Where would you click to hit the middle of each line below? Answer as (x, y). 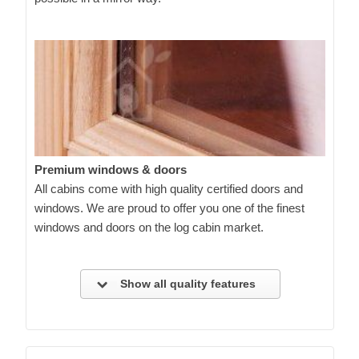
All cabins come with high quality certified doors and (169, 188)
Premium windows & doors (111, 169)
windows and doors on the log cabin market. (149, 227)
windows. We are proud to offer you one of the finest (169, 208)
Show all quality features (186, 283)
